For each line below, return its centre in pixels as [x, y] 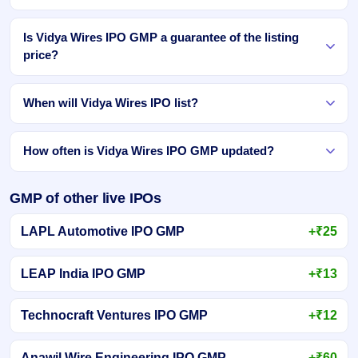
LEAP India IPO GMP [83, 273]
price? [41, 56]
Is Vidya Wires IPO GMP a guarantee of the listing [161, 38]
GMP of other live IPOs [86, 198]
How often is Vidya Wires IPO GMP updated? [149, 151]
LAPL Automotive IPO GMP [102, 232]
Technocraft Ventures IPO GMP [114, 316]
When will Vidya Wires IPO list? [111, 103]
